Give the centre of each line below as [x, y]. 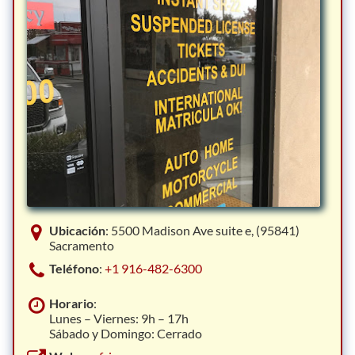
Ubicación [77, 230]
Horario [71, 303]
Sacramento [82, 245]
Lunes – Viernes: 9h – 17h [119, 318]
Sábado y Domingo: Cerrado [126, 333]
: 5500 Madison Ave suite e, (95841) [202, 230]
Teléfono [74, 268]
